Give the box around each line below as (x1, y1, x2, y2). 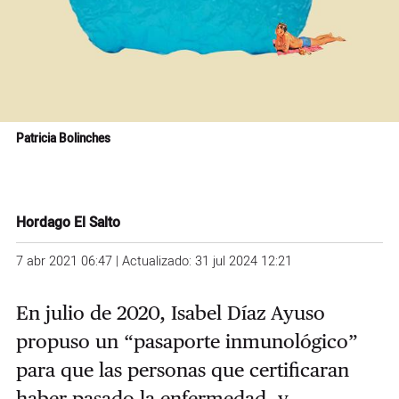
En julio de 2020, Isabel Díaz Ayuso (15, 300, 325, 324)
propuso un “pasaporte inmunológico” (15, 329, 358, 353)
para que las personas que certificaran (15, 357, 349, 381)
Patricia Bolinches (15, 129, 110, 148)
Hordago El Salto (15, 213, 120, 234)
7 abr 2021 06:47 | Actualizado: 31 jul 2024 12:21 (15, 251, 292, 271)
